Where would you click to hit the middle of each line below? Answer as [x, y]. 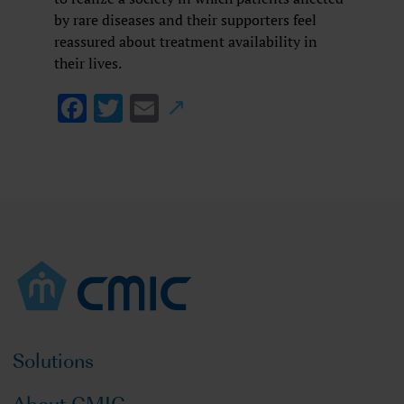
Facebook [147, 109]
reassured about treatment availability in [186, 41]
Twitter [170, 109]
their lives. [88, 63]
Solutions [54, 359]
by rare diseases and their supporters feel [185, 19]
